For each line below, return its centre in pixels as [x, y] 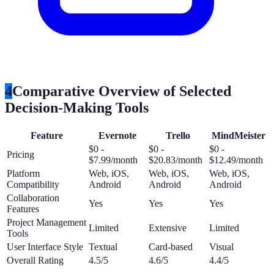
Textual [103, 246]
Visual [221, 246]
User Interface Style [45, 246]
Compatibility [33, 184]
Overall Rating [35, 260]
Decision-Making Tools [77, 108]
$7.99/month [113, 160]
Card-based [171, 246]
